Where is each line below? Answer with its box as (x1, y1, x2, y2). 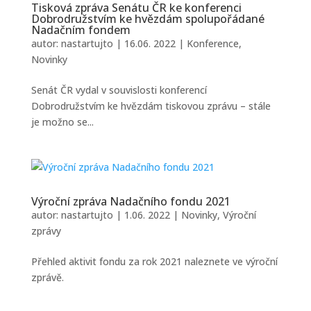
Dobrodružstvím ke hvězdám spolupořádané (31, 11, 264, 26)
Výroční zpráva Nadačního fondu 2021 (31, 194, 230, 209)
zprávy (31, 224, 61, 237)
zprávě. (31, 271, 64, 284)
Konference (186, 37, 239, 50)
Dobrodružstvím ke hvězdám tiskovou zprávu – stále (31, 99, 271, 112)
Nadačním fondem (31, 22, 131, 37)
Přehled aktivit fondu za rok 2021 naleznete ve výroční (31, 255, 278, 268)
